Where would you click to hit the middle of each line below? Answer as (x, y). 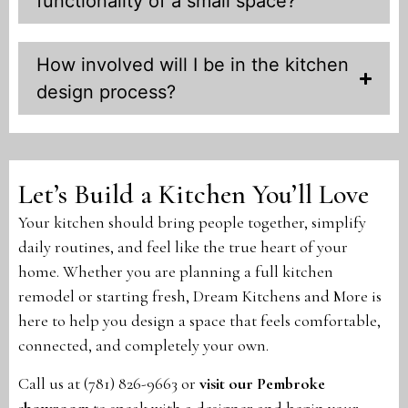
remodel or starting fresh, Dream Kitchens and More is (200, 296)
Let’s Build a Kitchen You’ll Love (194, 195)
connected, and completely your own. (143, 346)
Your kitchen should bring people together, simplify (192, 223)
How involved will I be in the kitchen (193, 65)
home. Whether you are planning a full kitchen (176, 272)
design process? (106, 92)
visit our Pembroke (262, 383)
